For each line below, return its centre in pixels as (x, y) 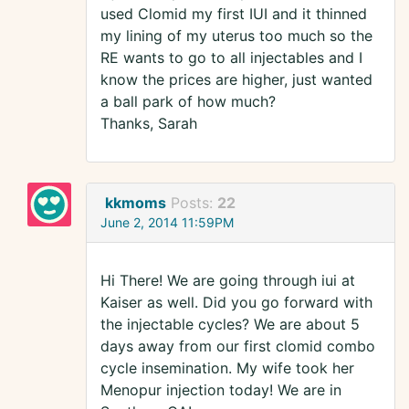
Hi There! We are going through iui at (228, 281)
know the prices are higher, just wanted (236, 80)
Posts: (194, 203)
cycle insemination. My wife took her (227, 368)
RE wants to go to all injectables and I (231, 58)
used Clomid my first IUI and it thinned (234, 14)
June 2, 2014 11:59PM (167, 223)
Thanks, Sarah (149, 124)
